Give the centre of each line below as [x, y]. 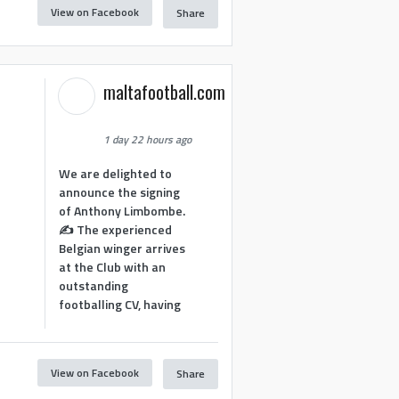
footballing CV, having [120, 304]
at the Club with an [113, 266]
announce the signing [120, 191]
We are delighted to [116, 173]
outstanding [94, 285]
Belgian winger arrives [122, 248]
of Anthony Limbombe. [122, 210]
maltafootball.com [165, 92]
